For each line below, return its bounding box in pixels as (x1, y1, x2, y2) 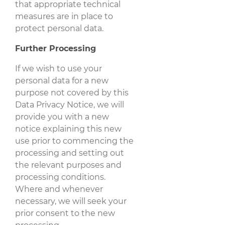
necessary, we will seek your (15, 196, 127, 206)
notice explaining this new (15, 124, 122, 134)
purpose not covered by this (15, 87, 129, 97)
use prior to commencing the (15, 136, 134, 146)
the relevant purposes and (15, 160, 122, 170)
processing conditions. (15, 172, 105, 182)
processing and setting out (15, 148, 124, 158)
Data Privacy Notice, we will (15, 99, 124, 109)
